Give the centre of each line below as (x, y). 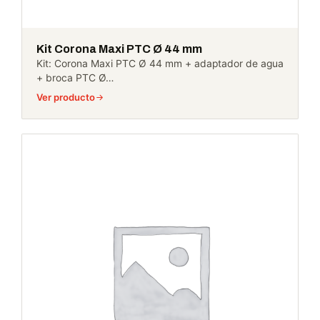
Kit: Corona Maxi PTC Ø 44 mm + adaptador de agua (160, 64)
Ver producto (66, 97)
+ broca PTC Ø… (75, 78)
